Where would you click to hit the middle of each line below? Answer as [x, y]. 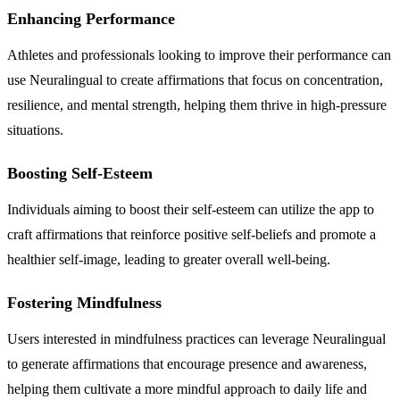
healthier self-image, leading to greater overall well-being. [169, 259]
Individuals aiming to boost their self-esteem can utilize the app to [191, 209]
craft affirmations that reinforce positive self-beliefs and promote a [192, 234]
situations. [35, 129]
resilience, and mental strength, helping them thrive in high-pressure [197, 104]
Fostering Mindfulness [84, 302]
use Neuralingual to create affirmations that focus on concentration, [195, 79]
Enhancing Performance [91, 18]
